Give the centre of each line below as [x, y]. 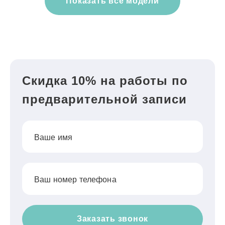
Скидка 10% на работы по [105, 81]
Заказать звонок [113, 219]
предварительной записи [104, 99]
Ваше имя [53, 137]
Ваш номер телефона [75, 179]
